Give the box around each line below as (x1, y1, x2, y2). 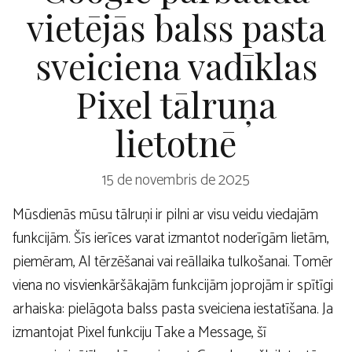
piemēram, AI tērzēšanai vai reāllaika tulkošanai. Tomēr (13, 249, 333, 274)
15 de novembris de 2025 (102, 167, 250, 192)
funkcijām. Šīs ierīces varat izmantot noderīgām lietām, (13, 225, 329, 251)
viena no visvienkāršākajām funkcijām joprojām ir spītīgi (13, 273, 333, 298)
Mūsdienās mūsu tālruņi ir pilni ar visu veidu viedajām (13, 202, 318, 227)
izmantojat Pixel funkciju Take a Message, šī (13, 320, 266, 345)
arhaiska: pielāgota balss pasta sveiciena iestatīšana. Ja (13, 296, 333, 321)
